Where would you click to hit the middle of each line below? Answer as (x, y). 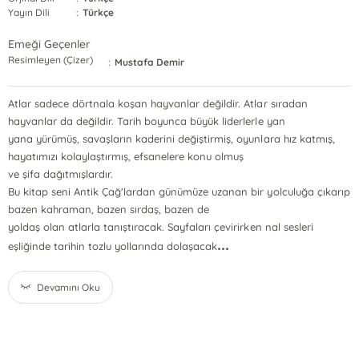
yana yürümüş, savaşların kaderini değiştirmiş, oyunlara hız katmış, (171, 139)
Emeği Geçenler (49, 44)
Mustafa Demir (150, 62)
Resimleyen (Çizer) (50, 60)
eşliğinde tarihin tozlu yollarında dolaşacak (113, 246)
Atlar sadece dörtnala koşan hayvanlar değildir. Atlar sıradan (157, 103)
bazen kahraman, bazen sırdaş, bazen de (109, 209)
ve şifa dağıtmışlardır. (61, 174)
